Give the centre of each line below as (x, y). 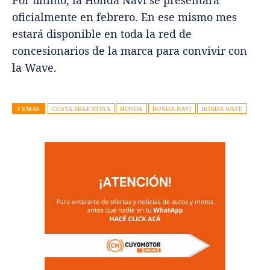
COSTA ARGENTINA (81, 108)
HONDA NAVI (172, 108)
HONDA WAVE (222, 108)
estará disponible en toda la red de (102, 33)
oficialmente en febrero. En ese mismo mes (124, 17)
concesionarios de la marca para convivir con (130, 50)
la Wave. (34, 67)
